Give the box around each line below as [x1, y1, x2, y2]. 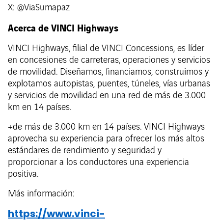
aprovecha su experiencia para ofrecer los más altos [8, 134, 204, 144]
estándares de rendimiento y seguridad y [8, 146, 162, 156]
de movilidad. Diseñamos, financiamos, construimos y [8, 67, 209, 78]
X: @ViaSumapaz [8, 3, 70, 13]
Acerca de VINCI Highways [8, 21, 118, 35]
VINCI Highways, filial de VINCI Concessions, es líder [8, 44, 204, 54]
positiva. [8, 169, 38, 180]
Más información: [8, 189, 75, 199]
